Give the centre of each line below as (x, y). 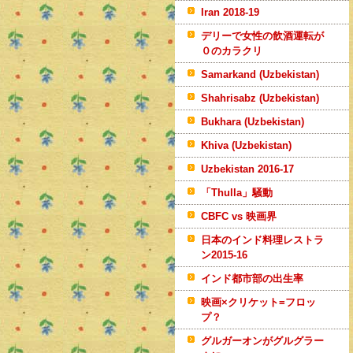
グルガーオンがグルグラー (262, 341)
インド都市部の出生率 (252, 279)
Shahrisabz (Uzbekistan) (260, 98)
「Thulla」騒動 (237, 193)
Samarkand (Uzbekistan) (260, 74)
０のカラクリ (232, 51)
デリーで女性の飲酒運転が (262, 36)
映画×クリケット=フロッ (258, 302)
